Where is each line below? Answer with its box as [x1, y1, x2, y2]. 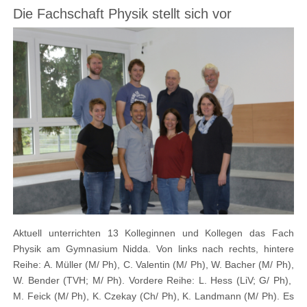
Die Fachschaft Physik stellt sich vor [13, 5, 232, 21]
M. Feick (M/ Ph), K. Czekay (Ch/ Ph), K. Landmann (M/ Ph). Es [13, 290, 294, 302]
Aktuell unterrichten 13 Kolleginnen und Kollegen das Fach [13, 227, 294, 238]
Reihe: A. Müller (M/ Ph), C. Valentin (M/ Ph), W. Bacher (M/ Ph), [13, 258, 294, 270]
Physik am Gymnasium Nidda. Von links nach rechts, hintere [13, 243, 294, 254]
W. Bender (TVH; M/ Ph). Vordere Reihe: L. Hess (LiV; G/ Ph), [13, 274, 294, 286]
